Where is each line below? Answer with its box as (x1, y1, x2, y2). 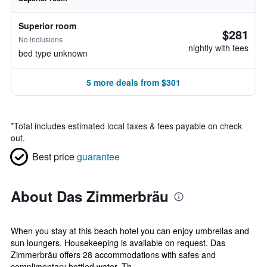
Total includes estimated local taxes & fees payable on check (14, 120, 242, 132)
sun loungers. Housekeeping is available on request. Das (11, 237, 225, 249)
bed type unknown (18, 47, 88, 59)
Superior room (18, 20, 76, 32)
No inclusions (18, 34, 63, 44)
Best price (32, 150, 74, 163)
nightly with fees (188, 42, 249, 54)
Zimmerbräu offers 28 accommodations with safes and (11, 249, 216, 260)
